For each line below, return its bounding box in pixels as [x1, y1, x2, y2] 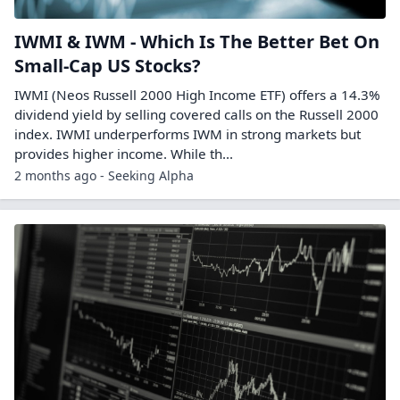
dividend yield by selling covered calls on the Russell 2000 [14, 105, 379, 123]
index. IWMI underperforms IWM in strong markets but [14, 125, 361, 143]
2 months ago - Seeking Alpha [14, 167, 194, 184]
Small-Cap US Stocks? [14, 54, 201, 78]
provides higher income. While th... [14, 145, 233, 162]
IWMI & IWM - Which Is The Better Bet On [14, 29, 379, 54]
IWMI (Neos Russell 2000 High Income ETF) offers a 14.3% [14, 86, 380, 104]
